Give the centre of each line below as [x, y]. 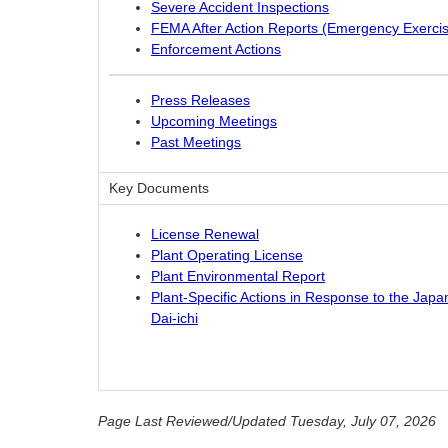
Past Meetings [196, 141]
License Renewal [205, 234]
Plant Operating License [227, 255]
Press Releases [200, 99]
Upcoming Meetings [214, 120]
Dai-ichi [174, 318]
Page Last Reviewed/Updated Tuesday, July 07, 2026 [267, 421]
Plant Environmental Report [238, 276]
